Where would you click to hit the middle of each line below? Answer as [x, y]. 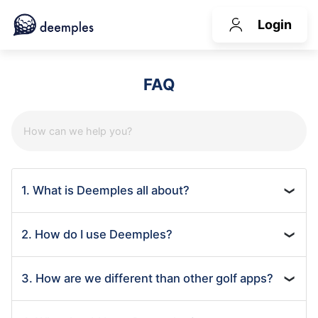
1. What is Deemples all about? [105, 190]
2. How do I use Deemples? [97, 234]
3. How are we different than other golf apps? [147, 278]
